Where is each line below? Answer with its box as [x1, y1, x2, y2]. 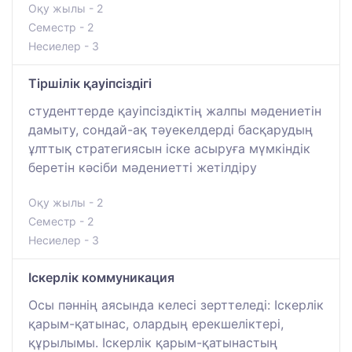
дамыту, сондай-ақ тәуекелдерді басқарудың [28, 121, 313, 137]
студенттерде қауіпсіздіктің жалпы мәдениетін [28, 102, 321, 119]
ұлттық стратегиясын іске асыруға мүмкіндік [28, 140, 310, 156]
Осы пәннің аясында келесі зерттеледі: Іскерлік [28, 296, 324, 313]
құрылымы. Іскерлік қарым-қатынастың [28, 334, 277, 350]
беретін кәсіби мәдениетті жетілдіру [28, 159, 257, 175]
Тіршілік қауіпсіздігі [28, 75, 152, 91]
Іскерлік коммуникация [28, 269, 174, 285]
